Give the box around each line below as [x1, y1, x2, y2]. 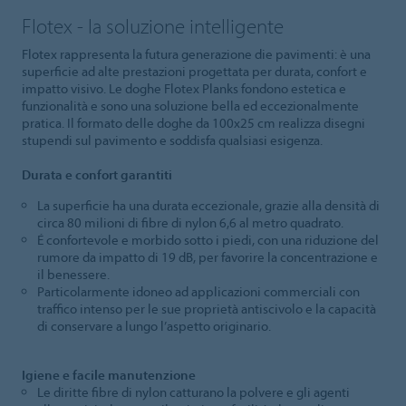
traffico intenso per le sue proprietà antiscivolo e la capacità [36, 300, 376, 318]
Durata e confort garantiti [22, 166, 172, 184]
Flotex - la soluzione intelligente [22, 12, 284, 39]
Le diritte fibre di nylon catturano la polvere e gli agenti [36, 383, 350, 401]
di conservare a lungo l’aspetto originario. [36, 317, 271, 335]
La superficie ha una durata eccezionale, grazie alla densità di [36, 197, 380, 215]
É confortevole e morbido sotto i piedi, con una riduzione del [36, 231, 379, 249]
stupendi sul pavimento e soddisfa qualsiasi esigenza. [22, 131, 323, 150]
